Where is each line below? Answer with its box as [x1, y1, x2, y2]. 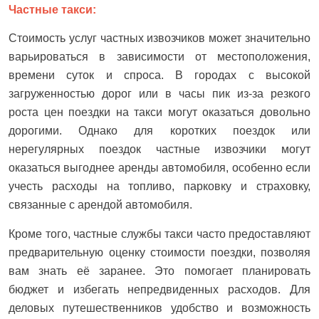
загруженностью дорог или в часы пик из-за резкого [9, 88, 310, 100]
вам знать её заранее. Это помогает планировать [9, 265, 310, 278]
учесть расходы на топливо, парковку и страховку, [9, 180, 310, 193]
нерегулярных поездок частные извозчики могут [9, 143, 310, 156]
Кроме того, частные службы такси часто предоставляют [9, 228, 310, 241]
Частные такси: [9, 3, 96, 16]
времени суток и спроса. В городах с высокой [9, 69, 310, 82]
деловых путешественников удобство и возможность [9, 302, 310, 315]
